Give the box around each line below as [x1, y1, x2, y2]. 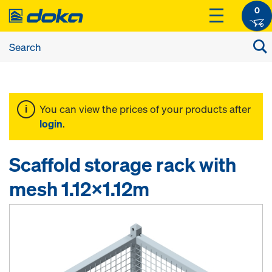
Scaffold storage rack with [9, 152, 236, 177]
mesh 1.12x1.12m [9, 176, 149, 202]
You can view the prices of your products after [39, 102, 251, 116]
